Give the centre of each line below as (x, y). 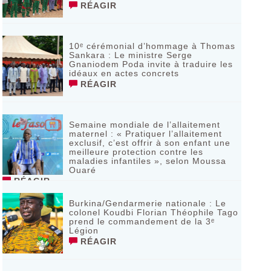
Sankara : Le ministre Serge (130, 55)
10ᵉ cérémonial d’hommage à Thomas (152, 46)
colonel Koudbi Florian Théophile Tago (153, 212)
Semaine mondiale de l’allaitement (144, 125)
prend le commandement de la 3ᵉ (142, 221)
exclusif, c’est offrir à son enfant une (149, 143)
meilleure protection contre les (136, 152)
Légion (83, 230)
